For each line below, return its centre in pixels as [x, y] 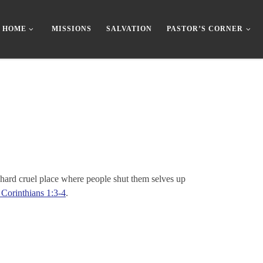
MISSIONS [72, 29]
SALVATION [129, 29]
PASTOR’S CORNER [205, 29]
